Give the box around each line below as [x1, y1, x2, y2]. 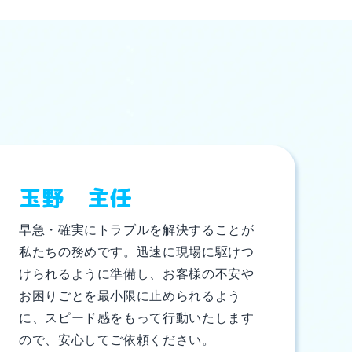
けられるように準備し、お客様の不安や [19, 267, 255, 281]
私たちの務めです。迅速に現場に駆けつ [19, 245, 255, 259]
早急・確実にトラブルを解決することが [19, 223, 255, 237]
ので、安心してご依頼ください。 [19, 333, 215, 347]
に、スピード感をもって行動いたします [19, 311, 255, 325]
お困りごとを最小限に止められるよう [19, 289, 241, 303]
